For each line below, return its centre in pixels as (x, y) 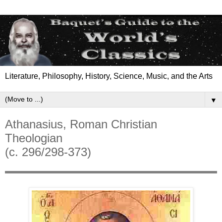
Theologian (34, 138)
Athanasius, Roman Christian (81, 124)
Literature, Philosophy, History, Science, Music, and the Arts (109, 76)
